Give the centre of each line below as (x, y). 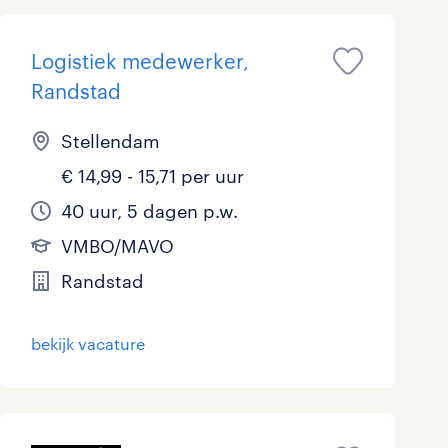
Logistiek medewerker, (139, 61)
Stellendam (110, 141)
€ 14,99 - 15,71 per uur (152, 176)
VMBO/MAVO (117, 246)
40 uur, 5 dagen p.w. (149, 211)
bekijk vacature (87, 343)
